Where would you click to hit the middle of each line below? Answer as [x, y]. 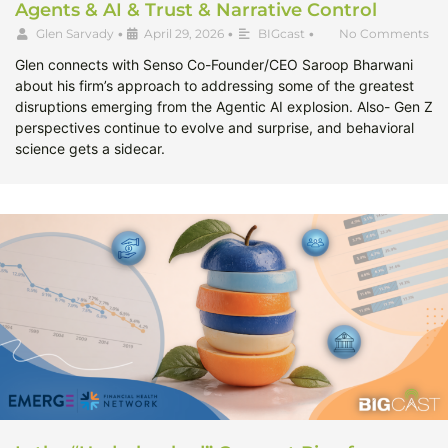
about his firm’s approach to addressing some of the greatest [214, 86]
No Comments [384, 34]
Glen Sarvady [75, 34]
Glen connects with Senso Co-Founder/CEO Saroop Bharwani [214, 65]
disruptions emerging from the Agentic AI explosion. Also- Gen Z [224, 107]
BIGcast [281, 34]
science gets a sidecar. [90, 149]
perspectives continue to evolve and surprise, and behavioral [214, 128]
